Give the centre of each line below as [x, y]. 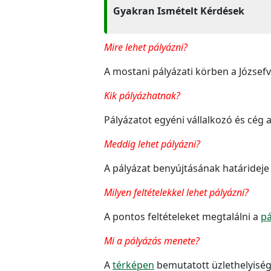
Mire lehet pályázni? [146, 47]
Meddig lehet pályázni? [152, 144]
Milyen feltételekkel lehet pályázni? [176, 192]
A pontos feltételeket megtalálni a [182, 216]
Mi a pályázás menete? [152, 240]
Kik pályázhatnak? [142, 95]
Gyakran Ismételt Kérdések [179, 11]
